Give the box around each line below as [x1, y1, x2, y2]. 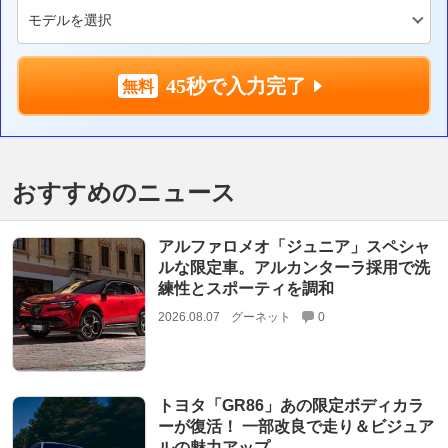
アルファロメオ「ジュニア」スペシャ [157, 238, 430, 256]
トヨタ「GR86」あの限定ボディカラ [157, 396, 424, 414]
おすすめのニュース [12, 179, 236, 207]
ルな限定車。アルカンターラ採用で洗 [157, 259, 430, 277]
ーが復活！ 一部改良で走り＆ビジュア [157, 417, 434, 435]
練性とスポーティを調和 [157, 280, 334, 298]
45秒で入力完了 [165, 74, 306, 97]
